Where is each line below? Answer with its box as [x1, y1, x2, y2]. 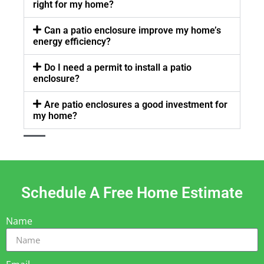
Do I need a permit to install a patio [44, 62, 192, 74]
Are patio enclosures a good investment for [44, 99, 228, 111]
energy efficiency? [33, 36, 111, 48]
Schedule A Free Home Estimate [21, 184, 243, 202]
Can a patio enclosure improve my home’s [44, 25, 222, 37]
